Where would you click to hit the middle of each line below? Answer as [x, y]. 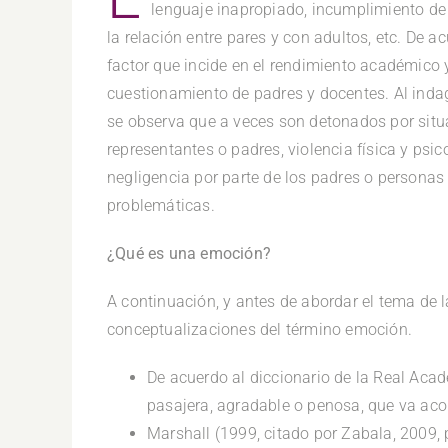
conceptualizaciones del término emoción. [259, 329]
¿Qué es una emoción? [189, 253]
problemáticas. [161, 205]
